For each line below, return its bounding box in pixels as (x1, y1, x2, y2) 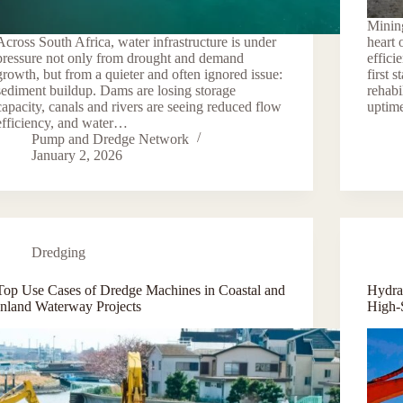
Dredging (31, 244, 86, 260)
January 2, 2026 (31, 147, 123, 163)
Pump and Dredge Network (31, 130, 190, 147)
